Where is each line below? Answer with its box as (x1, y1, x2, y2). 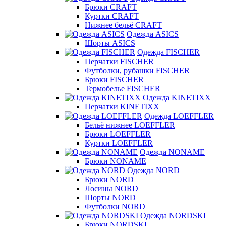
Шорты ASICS (85, 39, 135, 47)
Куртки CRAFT (85, 12, 139, 20)
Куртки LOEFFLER (85, 139, 153, 147)
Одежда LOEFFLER (144, 111, 214, 120)
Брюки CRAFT (85, 3, 137, 11)
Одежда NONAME (140, 148, 205, 156)
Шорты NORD (85, 193, 136, 202)
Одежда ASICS (127, 30, 179, 38)
